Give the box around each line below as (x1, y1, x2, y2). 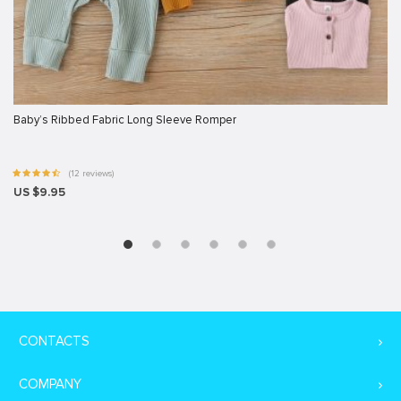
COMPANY (19, 375, 81, 392)
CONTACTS (19, 332, 90, 349)
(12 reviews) (66, 167, 114, 179)
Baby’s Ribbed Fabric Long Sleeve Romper (13, 112, 236, 127)
